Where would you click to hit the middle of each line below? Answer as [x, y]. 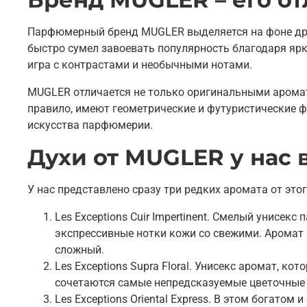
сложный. [79, 249]
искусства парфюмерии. [90, 125]
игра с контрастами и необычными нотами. [140, 64]
